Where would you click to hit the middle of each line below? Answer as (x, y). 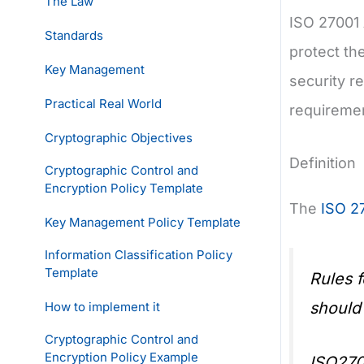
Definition (323, 162)
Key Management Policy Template (143, 222)
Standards (74, 35)
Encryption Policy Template (124, 188)
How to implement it (102, 306)
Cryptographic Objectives (119, 137)
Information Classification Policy (139, 254)
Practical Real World (103, 103)
